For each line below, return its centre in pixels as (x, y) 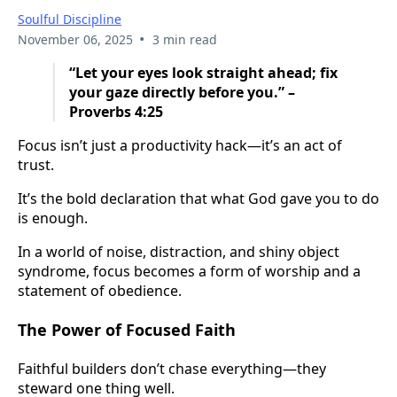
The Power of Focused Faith (127, 330)
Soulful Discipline (70, 19)
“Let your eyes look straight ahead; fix (203, 72)
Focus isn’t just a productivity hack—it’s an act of (180, 145)
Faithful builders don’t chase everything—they (172, 369)
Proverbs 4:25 (116, 111)
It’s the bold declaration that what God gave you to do (198, 198)
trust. (36, 164)
